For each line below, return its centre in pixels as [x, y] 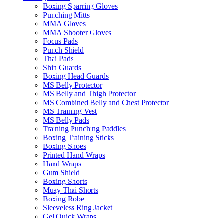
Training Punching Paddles [84, 129]
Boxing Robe [64, 199]
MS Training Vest [70, 111]
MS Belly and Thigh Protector [89, 94]
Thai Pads [58, 59]
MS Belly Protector [73, 85]
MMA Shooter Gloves [77, 33]
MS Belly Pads [66, 120]
